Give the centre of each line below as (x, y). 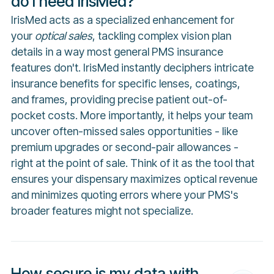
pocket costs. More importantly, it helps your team (131, 115)
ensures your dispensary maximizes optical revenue (134, 179)
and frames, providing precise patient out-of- (119, 99)
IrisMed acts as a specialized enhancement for (122, 20)
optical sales (63, 35)
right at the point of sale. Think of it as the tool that (132, 163)
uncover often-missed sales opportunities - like (124, 131)
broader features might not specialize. (102, 210)
